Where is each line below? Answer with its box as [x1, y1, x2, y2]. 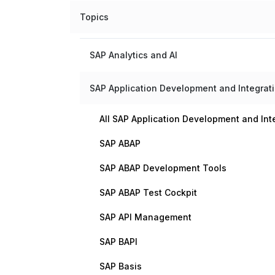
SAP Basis [99, 261, 142, 271]
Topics [80, 12, 109, 22]
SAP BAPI [99, 236, 137, 247]
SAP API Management [99, 212, 192, 222]
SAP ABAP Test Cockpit [99, 187, 197, 198]
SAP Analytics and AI [90, 50, 177, 60]
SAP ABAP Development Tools [99, 163, 227, 173]
